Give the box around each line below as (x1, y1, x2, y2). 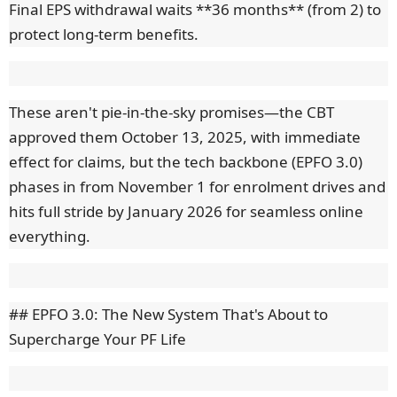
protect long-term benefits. (9, 24, 198, 45)
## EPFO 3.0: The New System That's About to (9, 304, 328, 325)
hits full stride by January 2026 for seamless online (9, 201, 363, 222)
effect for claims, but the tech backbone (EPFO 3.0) (9, 152, 362, 173)
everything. (9, 226, 90, 247)
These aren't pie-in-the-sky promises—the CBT (9, 102, 334, 123)
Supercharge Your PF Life (9, 329, 186, 350)
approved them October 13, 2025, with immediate (9, 127, 361, 148)
